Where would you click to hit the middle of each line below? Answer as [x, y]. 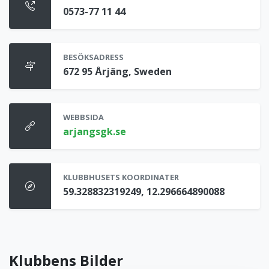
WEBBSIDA [83, 117]
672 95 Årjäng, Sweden [117, 72]
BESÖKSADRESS [93, 57]
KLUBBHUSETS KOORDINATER [121, 177]
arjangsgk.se [95, 132]
